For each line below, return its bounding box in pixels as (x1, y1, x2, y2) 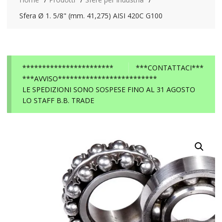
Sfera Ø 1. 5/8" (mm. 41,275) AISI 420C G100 (19, 11, 163, 20)
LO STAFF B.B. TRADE (22, 95, 95, 105)
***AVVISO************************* (22, 73, 158, 83)
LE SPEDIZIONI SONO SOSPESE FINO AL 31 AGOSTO (22, 84, 196, 94)
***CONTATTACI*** (136, 62, 204, 72)
